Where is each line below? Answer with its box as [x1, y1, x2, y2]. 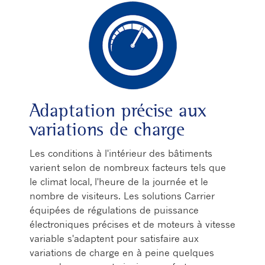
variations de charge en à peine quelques [30, 247, 214, 258]
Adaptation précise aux [30, 99, 206, 122]
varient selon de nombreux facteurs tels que [30, 161, 226, 173]
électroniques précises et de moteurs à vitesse [30, 218, 235, 230]
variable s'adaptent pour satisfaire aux [30, 232, 199, 244]
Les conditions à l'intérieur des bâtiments [30, 147, 212, 159]
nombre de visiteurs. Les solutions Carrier [30, 190, 215, 202]
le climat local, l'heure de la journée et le [30, 176, 208, 188]
